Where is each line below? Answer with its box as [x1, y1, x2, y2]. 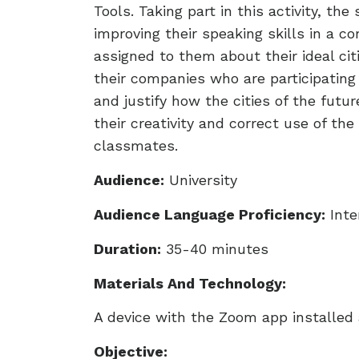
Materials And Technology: [94, 275, 286, 292]
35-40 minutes [161, 240, 268, 257]
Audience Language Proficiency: [94, 206, 325, 223]
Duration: [94, 240, 161, 257]
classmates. [94, 137, 178, 154]
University [164, 171, 237, 188]
